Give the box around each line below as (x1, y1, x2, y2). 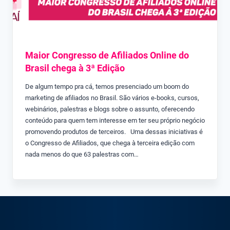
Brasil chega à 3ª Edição (25, 63, 125, 74)
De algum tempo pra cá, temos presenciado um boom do (25, 83, 189, 91)
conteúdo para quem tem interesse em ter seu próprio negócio (25, 117, 205, 125)
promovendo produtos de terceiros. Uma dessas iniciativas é (25, 128, 203, 136)
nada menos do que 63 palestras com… (25, 150, 139, 159)
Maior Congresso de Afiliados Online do (25, 50, 189, 61)
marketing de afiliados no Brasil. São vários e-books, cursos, (25, 94, 199, 102)
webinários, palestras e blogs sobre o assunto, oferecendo (25, 105, 195, 113)
